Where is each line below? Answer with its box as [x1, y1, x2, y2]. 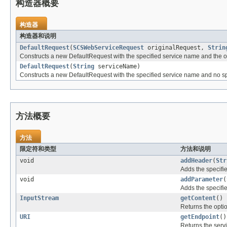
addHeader [180, 157, 212, 165]
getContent [180, 195, 216, 202]
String [73, 63, 94, 70]
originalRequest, [144, 44, 208, 52]
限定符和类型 [20, 145, 56, 153]
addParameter [180, 176, 223, 183]
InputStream [20, 195, 59, 202]
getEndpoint [180, 213, 219, 221]
